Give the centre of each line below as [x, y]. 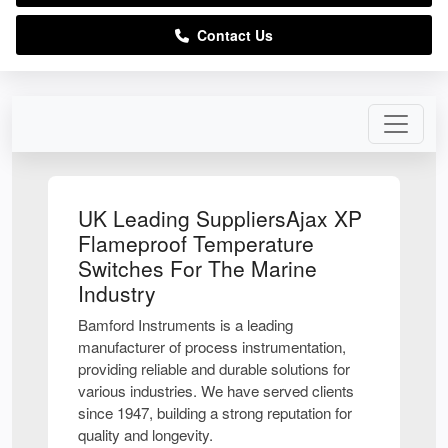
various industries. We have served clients [216, 391]
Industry [117, 293]
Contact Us [231, 35]
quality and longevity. [145, 435]
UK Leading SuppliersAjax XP [220, 218]
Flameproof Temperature [196, 243]
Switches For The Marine [197, 268]
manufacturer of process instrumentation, [212, 347]
